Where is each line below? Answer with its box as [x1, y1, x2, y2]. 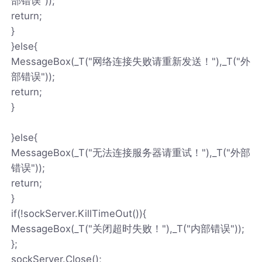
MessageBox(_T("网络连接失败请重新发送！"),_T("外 [11, 55, 251, 67]
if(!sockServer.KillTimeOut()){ [11, 207, 147, 219]
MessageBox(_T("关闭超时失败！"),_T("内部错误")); [11, 222, 245, 235]
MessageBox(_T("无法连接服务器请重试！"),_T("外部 [11, 146, 251, 158]
